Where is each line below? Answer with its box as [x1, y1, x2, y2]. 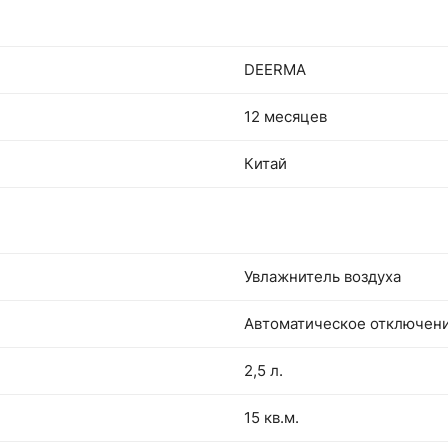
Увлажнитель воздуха [244, 267, 401, 287]
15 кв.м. [244, 408, 299, 428]
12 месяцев [244, 107, 327, 127]
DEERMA [244, 60, 306, 80]
